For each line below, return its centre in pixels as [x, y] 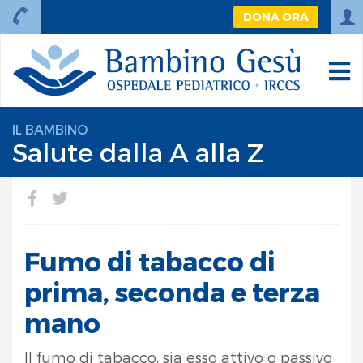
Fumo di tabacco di [150, 261]
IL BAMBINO [50, 129]
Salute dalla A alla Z [138, 152]
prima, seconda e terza [172, 292]
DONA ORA [276, 17]
